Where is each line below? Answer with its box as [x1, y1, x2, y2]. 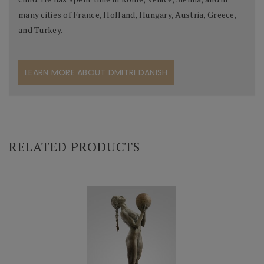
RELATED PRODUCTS [9, 138, 140, 156]
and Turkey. [18, 24, 63, 36]
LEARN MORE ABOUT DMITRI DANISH [25, 67, 168, 79]
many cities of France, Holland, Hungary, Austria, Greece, [18, 9, 236, 21]
